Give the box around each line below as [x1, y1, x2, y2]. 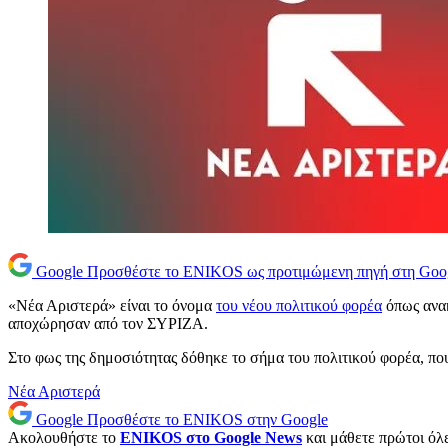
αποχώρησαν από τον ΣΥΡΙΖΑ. [8, 315, 208, 333]
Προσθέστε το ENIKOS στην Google [87, 411, 328, 429]
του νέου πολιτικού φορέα [216, 297, 382, 315]
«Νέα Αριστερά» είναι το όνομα [8, 297, 216, 315]
